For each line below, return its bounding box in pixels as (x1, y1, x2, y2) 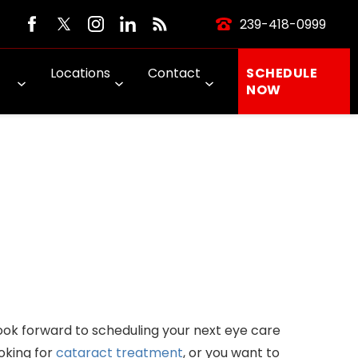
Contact (148, 64, 201, 82)
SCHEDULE (246, 64, 318, 82)
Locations (50, 64, 111, 82)
